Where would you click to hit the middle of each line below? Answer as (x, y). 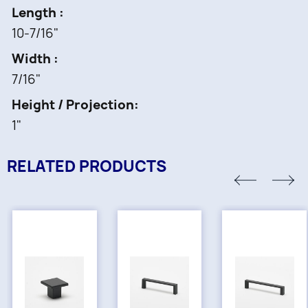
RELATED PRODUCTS (87, 166)
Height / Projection (73, 105)
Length (35, 13)
